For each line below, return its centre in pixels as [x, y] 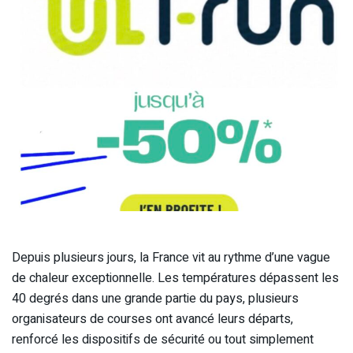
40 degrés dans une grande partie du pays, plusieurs [155, 298]
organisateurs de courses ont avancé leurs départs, [152, 319]
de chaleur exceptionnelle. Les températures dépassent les [175, 278]
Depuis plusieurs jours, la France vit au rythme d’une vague [171, 257]
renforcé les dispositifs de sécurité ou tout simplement [163, 339]
